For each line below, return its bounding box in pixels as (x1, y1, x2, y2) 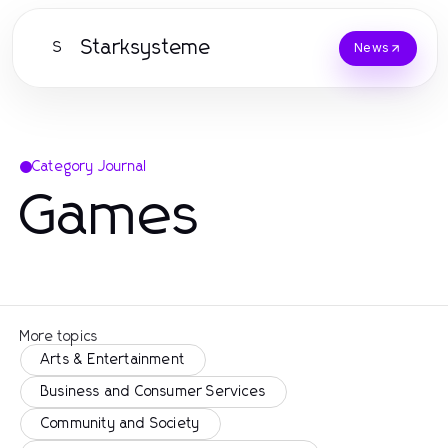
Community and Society (41, 417, 201, 431)
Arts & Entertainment (41, 353, 185, 367)
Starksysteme (81, 38, 212, 58)
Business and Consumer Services (41, 385, 266, 399)
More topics (20, 330, 99, 344)
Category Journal (32, 160, 147, 174)
